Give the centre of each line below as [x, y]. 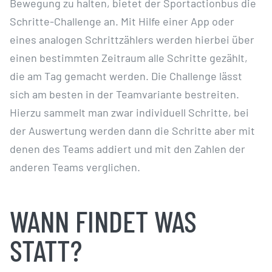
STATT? [46, 250]
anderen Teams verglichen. [75, 167]
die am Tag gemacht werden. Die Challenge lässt [126, 76]
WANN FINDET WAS [103, 220]
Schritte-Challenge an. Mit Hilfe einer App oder [122, 21]
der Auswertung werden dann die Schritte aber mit [132, 130]
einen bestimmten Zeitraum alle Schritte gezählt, [128, 57]
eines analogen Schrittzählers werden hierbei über [132, 39]
